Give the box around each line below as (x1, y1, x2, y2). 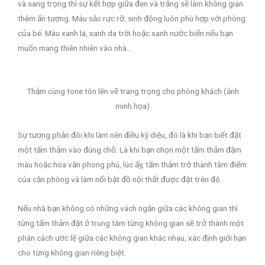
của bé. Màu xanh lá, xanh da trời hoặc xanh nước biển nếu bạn (18, 28, 233, 38)
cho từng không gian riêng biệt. (18, 248, 126, 258)
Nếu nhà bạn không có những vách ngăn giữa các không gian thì (18, 203, 238, 214)
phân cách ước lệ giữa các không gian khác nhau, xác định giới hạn (18, 233, 246, 243)
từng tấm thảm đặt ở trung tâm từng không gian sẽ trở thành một (18, 218, 244, 228)
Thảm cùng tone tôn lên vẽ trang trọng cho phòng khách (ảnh (26, 86, 239, 96)
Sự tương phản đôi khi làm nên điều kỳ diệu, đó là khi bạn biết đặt (18, 130, 241, 140)
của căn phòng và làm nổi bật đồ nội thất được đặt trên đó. (18, 174, 222, 185)
